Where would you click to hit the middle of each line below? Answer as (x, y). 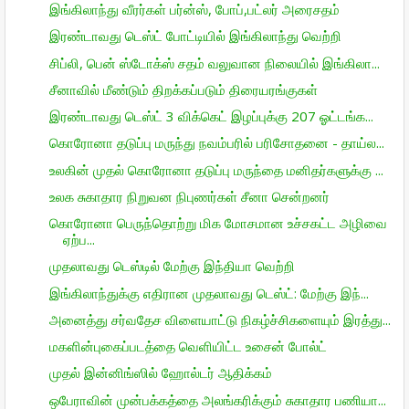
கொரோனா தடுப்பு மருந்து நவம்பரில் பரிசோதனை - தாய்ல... (216, 143)
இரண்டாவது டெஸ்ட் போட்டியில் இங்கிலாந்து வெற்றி (195, 36)
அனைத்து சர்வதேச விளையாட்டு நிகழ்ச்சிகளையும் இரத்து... (220, 319)
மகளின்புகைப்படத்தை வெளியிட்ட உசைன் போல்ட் (188, 346)
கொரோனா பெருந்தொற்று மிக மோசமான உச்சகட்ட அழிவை (218, 223)
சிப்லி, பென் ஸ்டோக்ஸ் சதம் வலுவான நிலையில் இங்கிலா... (214, 63)
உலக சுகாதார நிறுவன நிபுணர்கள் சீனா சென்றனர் (189, 196)
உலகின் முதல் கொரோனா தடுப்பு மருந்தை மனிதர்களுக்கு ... (216, 169)
